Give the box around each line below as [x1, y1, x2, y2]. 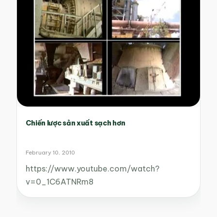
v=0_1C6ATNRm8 [25, 177, 93, 187]
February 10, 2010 [25, 149, 75, 156]
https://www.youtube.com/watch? [25, 164, 159, 174]
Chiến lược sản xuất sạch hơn [25, 119, 126, 128]
